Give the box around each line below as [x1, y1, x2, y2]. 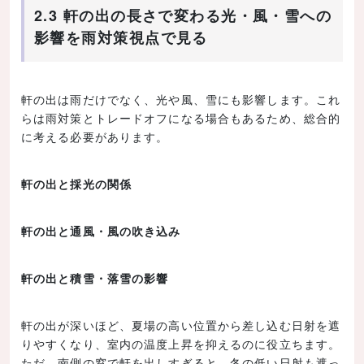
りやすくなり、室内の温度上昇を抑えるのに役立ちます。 [21, 336, 341, 353]
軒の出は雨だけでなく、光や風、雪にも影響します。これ [21, 90, 341, 107]
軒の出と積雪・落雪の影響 [21, 270, 169, 287]
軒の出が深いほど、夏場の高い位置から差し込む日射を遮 [21, 317, 341, 334]
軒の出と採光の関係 [21, 175, 132, 192]
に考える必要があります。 [21, 128, 169, 145]
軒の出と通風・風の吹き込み [21, 222, 181, 239]
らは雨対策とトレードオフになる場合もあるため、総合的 [21, 109, 341, 126]
